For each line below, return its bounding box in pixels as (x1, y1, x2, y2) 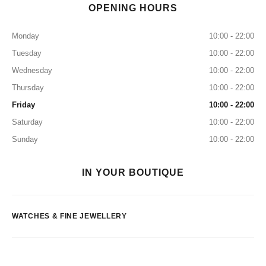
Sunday (12, 135, 38, 144)
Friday (12, 100, 35, 109)
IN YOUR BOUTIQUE (82, 167, 184, 178)
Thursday (12, 83, 44, 92)
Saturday (12, 118, 43, 126)
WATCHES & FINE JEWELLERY (12, 212, 127, 220)
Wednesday (12, 66, 52, 75)
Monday (12, 31, 39, 40)
